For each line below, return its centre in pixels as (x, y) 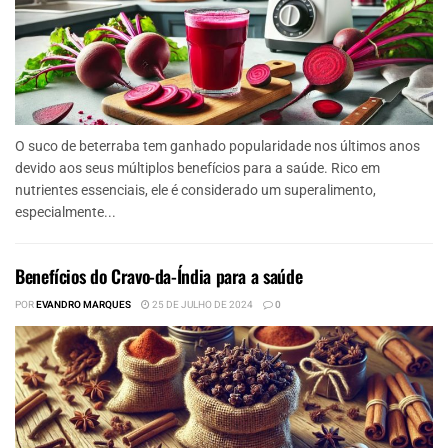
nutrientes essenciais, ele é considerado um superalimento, (195, 190)
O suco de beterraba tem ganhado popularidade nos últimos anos (217, 146)
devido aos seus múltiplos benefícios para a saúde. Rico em (197, 168)
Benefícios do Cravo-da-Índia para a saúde (159, 276)
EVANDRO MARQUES (83, 305)
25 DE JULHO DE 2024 (201, 305)
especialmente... (65, 212)
